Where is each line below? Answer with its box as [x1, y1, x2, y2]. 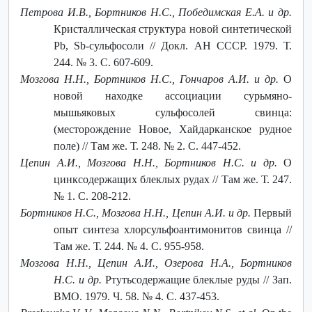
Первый [250, 206, 292, 219]
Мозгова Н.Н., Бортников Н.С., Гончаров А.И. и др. [20, 72, 279, 85]
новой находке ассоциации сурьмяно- [54, 89, 292, 102]
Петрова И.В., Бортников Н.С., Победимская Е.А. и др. [20, 6, 292, 18]
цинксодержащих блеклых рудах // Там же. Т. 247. [54, 173, 292, 185]
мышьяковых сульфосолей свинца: [54, 106, 292, 118]
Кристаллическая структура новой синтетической [54, 22, 292, 35]
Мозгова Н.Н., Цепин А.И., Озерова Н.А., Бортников [20, 256, 292, 269]
